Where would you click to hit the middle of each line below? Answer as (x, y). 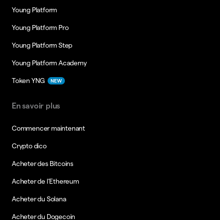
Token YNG (28, 81)
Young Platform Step (42, 45)
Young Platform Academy (49, 63)
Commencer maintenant (48, 128)
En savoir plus (36, 106)
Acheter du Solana (39, 199)
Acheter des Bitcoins (42, 164)
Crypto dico (29, 146)
